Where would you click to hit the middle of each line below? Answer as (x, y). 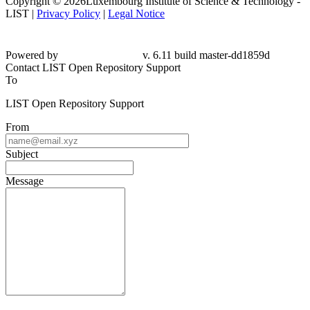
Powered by (32, 55)
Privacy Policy (69, 13)
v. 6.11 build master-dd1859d (206, 55)
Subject (22, 154)
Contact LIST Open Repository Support (93, 67)
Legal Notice (136, 13)
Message (25, 181)
